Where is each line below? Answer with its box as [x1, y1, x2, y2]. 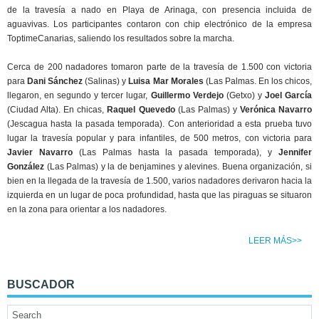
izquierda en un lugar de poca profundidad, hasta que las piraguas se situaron [7, 189, 312, 200]
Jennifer [278, 147, 313, 157]
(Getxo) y [223, 90, 265, 100]
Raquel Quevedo [107, 104, 175, 115]
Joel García [264, 90, 313, 100]
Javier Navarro [7, 147, 73, 157]
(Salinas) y [83, 75, 129, 86]
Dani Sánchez [27, 75, 83, 86]
